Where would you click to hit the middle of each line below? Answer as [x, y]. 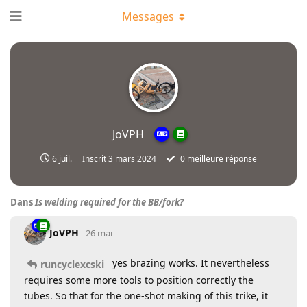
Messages [148, 16]
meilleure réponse [221, 159]
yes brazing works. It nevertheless [189, 263]
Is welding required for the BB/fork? [109, 202]
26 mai [99, 233]
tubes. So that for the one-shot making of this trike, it [146, 295]
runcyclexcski [72, 264]
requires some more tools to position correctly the [139, 280]
